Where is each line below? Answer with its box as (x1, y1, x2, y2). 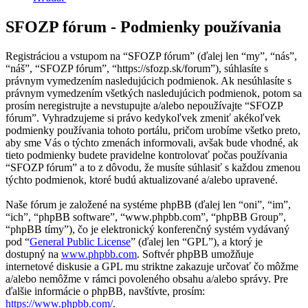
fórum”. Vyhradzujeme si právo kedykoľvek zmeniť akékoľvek (5, 112, 280, 124)
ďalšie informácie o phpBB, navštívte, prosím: (5, 285, 205, 298)
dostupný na (5, 248, 61, 261)
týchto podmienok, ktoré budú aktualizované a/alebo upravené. (5, 174, 278, 186)
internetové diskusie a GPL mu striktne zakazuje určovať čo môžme (5, 261, 298, 273)
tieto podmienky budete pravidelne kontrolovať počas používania (5, 149, 287, 162)
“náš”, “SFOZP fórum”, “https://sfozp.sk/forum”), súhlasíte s (5, 63, 268, 75)
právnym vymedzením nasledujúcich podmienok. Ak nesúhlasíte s (5, 75, 291, 87)
